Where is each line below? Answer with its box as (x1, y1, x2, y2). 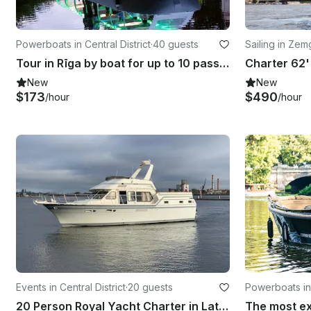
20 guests (128, 281, 173, 294)
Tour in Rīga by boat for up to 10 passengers (219, 56, 229, 70)
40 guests (153, 37, 199, 50)
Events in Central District (16, 281, 126, 294)
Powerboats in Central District (16, 37, 151, 50)
